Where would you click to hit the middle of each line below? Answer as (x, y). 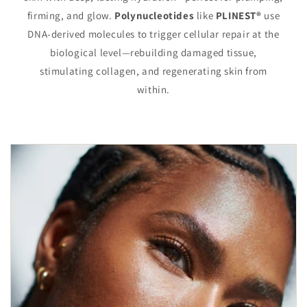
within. (153, 90)
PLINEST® (238, 16)
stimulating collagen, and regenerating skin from (153, 71)
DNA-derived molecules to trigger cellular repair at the (153, 34)
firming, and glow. (71, 16)
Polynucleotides (156, 16)
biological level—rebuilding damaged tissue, (153, 53)
